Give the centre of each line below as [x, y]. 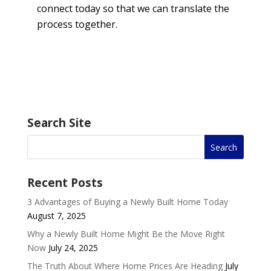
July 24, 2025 [73, 248]
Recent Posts [65, 183]
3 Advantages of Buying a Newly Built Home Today [127, 202]
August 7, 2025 [56, 216]
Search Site [59, 123]
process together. [77, 24]
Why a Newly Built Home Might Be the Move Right [126, 234]
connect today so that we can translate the [133, 9]
